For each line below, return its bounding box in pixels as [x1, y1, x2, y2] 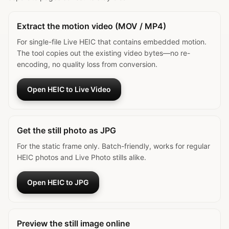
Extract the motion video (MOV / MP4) [17, 21, 166, 31]
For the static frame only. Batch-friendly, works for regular [17, 142, 210, 150]
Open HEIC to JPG [27, 178, 89, 187]
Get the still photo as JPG [17, 125, 116, 135]
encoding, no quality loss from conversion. [17, 60, 157, 68]
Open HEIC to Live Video [27, 85, 111, 94]
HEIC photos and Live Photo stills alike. [17, 153, 146, 162]
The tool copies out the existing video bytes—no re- [17, 49, 190, 57]
